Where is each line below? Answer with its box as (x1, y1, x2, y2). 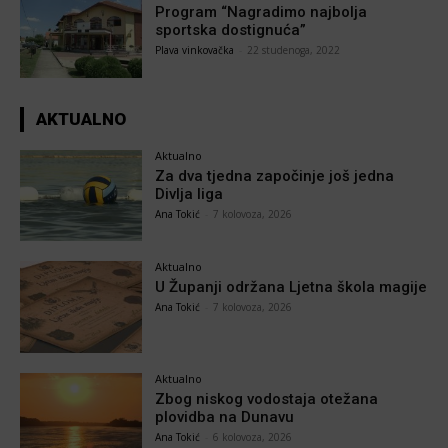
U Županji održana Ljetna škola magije (155, 278, 428, 297)
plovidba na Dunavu (155, 408, 295, 427)
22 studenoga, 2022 (247, 42, 341, 57)
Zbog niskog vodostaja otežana (155, 390, 379, 409)
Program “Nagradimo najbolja (155, 2, 368, 21)
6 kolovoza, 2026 (213, 430, 293, 445)
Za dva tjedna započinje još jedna (155, 166, 395, 185)
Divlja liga (155, 184, 224, 203)
